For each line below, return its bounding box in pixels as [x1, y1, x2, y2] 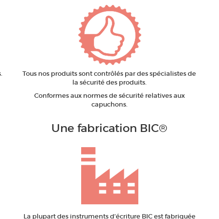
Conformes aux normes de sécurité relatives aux [34, 91, 185, 100]
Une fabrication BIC [51, 121, 159, 135]
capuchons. [91, 100, 128, 109]
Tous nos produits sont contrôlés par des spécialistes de [22, 69, 197, 78]
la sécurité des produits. [72, 78, 147, 87]
